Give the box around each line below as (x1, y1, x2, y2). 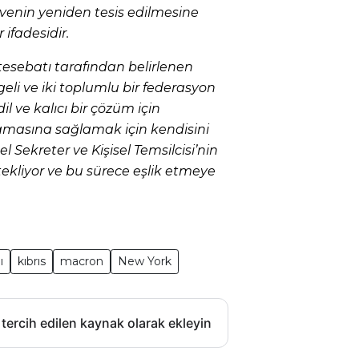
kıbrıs (18, 254, 46, 268)
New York (118, 254, 171, 268)
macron (60, 254, 103, 268)
